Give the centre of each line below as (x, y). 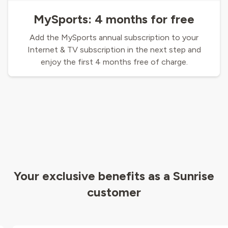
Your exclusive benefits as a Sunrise (114, 176)
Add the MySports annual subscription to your (114, 38)
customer (114, 192)
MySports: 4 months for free (114, 19)
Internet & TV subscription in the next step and (114, 50)
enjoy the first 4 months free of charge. (114, 62)
